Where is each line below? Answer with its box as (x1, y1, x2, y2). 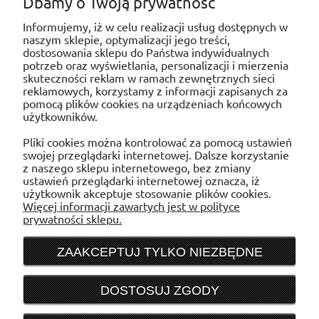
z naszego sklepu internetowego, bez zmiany (23, 160, 251, 174)
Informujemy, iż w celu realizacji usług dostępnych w (23, 19, 288, 33)
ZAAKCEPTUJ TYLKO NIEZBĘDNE (56, 244, 263, 259)
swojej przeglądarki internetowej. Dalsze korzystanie (23, 147, 289, 162)
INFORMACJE (115, 229, 201, 246)
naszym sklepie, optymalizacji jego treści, (23, 32, 230, 46)
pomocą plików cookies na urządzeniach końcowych (23, 96, 282, 110)
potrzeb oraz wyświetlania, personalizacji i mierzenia (23, 58, 288, 72)
